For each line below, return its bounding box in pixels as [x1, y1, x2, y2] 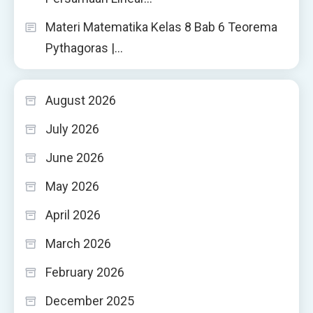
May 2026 [45, 178, 99, 194]
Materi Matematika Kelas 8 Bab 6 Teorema [45, 19, 277, 34]
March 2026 [45, 235, 111, 251]
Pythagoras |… [45, 40, 123, 55]
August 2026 [45, 92, 116, 108]
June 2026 [45, 150, 104, 165]
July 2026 [45, 121, 99, 136]
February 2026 [45, 264, 124, 279]
